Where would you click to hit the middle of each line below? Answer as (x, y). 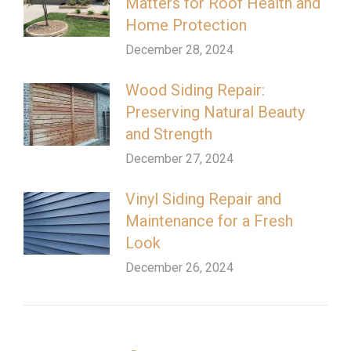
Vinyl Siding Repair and (203, 199)
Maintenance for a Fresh (209, 221)
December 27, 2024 (179, 159)
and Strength (169, 134)
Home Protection (186, 25)
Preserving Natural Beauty (215, 112)
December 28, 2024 (179, 50)
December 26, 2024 (179, 268)
